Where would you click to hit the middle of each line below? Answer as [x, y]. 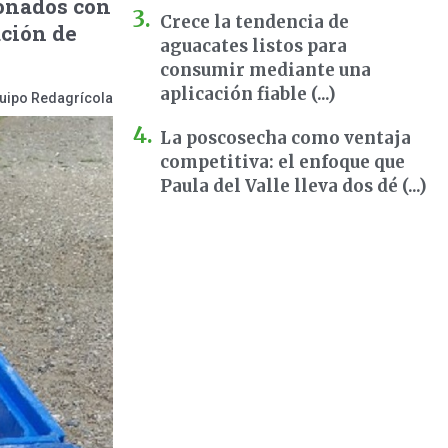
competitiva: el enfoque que [282, 162]
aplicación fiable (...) [248, 94]
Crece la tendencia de [254, 22]
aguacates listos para [253, 46]
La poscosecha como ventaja [285, 138]
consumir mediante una [265, 70]
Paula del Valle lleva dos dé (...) [293, 186]
